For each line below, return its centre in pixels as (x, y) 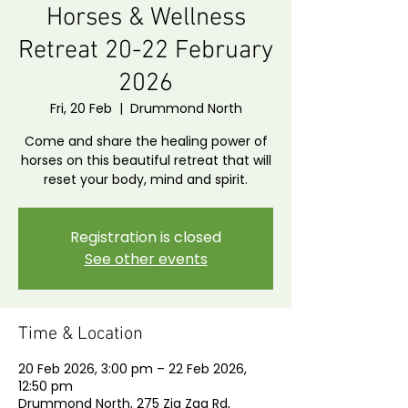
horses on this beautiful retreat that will (146, 160)
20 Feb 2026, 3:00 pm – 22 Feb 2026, (133, 369)
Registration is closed (146, 237)
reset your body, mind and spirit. (146, 179)
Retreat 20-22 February (146, 51)
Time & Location (81, 334)
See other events (146, 259)
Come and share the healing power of (146, 141)
